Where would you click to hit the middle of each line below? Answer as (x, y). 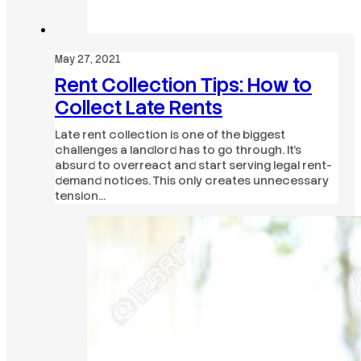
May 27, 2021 (88, 60)
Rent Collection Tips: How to (183, 85)
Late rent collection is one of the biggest (170, 135)
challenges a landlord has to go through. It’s (178, 150)
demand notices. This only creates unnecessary (192, 181)
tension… (80, 196)
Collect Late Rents (139, 108)
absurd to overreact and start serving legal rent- (193, 166)
